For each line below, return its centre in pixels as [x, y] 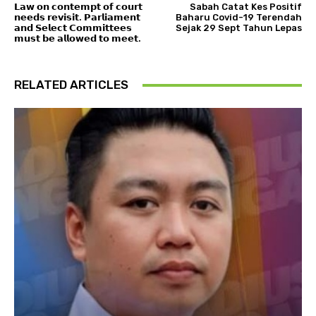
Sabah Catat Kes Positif [245, 7]
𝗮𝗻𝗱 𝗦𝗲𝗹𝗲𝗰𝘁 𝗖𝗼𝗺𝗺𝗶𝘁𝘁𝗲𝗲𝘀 [73, 28]
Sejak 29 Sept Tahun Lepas [238, 28]
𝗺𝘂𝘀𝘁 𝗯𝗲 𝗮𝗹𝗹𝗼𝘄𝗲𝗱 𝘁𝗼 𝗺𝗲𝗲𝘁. [78, 39]
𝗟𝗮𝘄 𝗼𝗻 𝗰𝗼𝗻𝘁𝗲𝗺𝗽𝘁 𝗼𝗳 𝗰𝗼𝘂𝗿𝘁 [78, 7]
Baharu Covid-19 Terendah [238, 18]
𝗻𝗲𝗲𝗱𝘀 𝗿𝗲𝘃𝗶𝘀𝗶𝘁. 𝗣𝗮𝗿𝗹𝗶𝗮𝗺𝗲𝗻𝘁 [77, 18]
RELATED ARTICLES [71, 85]
